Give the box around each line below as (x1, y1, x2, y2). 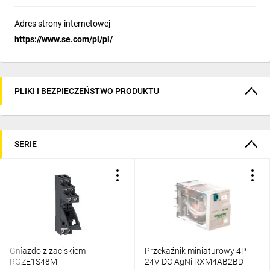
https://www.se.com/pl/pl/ (14, 34, 113, 44)
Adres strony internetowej (14, 19, 110, 28)
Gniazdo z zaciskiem (10, 246, 86, 256)
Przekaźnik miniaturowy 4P (145, 246, 246, 256)
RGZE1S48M (10, 257, 57, 266)
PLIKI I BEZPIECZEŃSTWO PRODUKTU (14, 86, 159, 96)
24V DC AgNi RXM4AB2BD (145, 257, 243, 266)
